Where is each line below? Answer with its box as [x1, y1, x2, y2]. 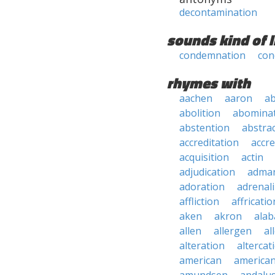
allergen [214, 224, 252, 238]
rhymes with [167, 72, 250, 94]
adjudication [179, 165, 235, 179]
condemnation [179, 48, 246, 62]
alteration [179, 239, 225, 252]
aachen [179, 91, 212, 105]
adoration [179, 180, 225, 193]
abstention [179, 121, 230, 134]
